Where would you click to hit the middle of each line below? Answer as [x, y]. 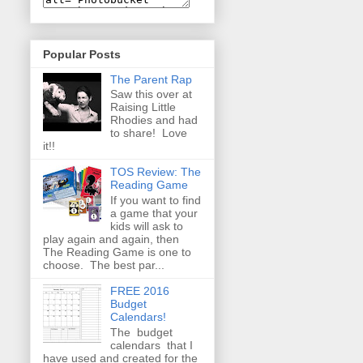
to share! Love [148, 133]
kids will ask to [146, 226]
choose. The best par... [104, 265]
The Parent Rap [151, 79]
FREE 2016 [139, 291]
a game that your [154, 214]
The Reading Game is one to [117, 252]
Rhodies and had [154, 120]
